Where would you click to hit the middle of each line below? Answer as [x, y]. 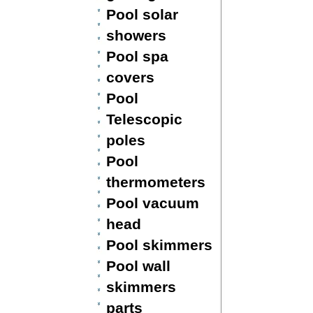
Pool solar [142, 14]
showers [136, 35]
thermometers [155, 182]
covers [130, 77]
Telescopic [144, 119]
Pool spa [137, 56]
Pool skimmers [159, 245]
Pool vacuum [152, 203]
